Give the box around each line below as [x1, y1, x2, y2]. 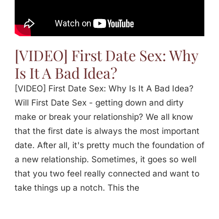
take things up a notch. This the [15, 182, 139, 193]
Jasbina [9, 6, 32, 14]
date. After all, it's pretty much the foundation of [15, 140, 204, 150]
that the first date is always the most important [15, 126, 199, 136]
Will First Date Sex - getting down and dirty [15, 97, 184, 108]
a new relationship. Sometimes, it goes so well [15, 154, 197, 164]
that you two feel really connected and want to [15, 168, 199, 178]
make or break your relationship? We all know [15, 111, 193, 122]
